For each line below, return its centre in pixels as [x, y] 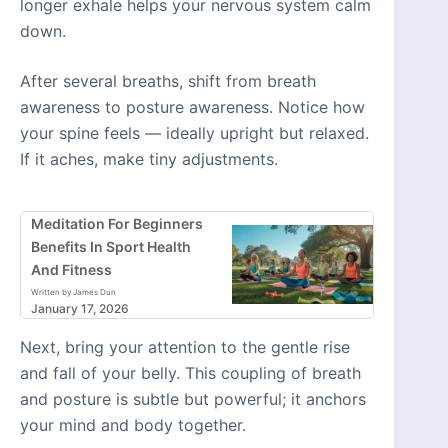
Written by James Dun [73, 291]
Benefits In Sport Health [111, 246]
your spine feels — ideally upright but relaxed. [194, 132]
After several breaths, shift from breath [168, 80]
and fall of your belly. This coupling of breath [190, 372]
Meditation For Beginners [117, 223]
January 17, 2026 [80, 308]
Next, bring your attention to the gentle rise [185, 346]
